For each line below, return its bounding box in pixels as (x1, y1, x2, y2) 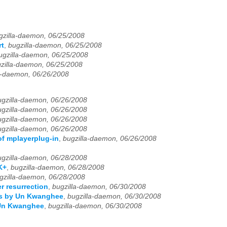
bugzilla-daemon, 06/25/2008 (8, 41, 102, 49)
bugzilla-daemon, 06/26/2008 (63, 135, 157, 143)
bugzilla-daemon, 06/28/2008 (11, 164, 104, 172)
